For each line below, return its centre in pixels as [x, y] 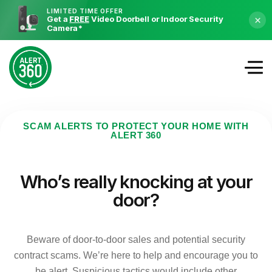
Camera [63, 28]
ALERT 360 [136, 135]
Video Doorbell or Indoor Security [156, 19]
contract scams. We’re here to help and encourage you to [136, 255]
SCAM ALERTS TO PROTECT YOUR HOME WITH [136, 126]
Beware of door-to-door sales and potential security [136, 240]
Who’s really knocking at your [136, 182]
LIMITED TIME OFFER [85, 11]
